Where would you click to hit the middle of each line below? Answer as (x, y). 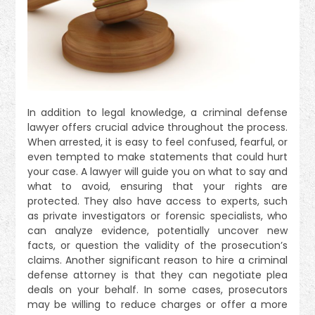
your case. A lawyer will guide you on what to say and (157, 171)
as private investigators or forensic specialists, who (157, 216)
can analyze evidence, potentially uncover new (157, 230)
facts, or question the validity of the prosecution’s (157, 245)
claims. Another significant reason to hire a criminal (157, 260)
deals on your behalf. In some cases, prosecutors (157, 289)
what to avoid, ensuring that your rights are (157, 186)
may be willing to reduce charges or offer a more (157, 304)
